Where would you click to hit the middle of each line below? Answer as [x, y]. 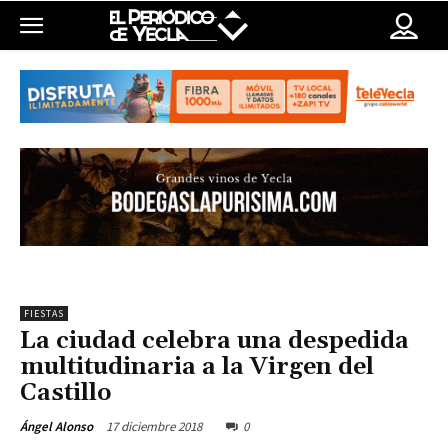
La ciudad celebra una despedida [214, 341]
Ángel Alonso [56, 427]
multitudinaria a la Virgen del [197, 367]
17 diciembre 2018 [154, 427]
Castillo [66, 393]
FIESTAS [44, 314]
